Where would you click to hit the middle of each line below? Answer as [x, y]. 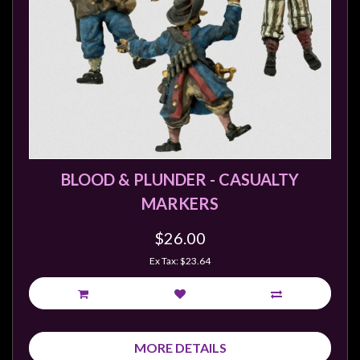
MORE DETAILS [180, 348]
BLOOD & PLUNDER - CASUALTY [180, 179]
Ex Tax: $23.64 [180, 261]
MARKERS [180, 203]
